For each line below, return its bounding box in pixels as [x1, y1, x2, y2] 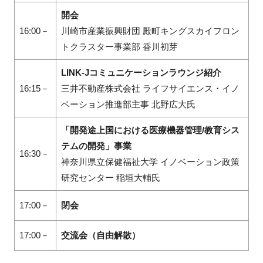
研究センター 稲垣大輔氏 [60, 172, 160, 183]
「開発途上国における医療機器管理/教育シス [60, 124, 240, 135]
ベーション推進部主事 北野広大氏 [60, 99, 195, 109]
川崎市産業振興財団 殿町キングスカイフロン [60, 25, 240, 36]
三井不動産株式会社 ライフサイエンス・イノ [60, 83, 240, 93]
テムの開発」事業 [60, 140, 131, 151]
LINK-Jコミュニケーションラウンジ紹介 [60, 67, 221, 77]
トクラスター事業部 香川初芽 [60, 41, 178, 52]
